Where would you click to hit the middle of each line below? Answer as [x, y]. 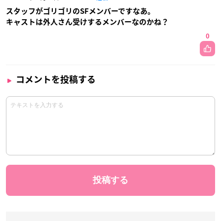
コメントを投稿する [56, 80]
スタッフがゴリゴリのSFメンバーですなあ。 [80, 11]
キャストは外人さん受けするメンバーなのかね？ [87, 22]
